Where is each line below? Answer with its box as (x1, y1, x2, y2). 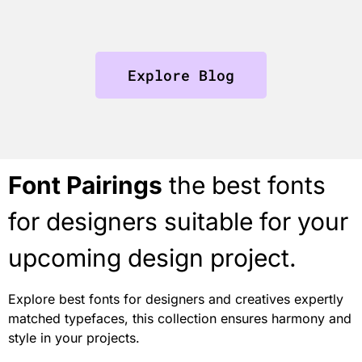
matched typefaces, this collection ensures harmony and (8, 309, 351, 326)
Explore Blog (128, 65, 234, 85)
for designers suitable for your (8, 206, 348, 236)
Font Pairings (8, 170, 162, 200)
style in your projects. (8, 329, 140, 346)
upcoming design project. (8, 242, 297, 272)
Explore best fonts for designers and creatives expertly (8, 290, 343, 307)
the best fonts (162, 170, 326, 200)
